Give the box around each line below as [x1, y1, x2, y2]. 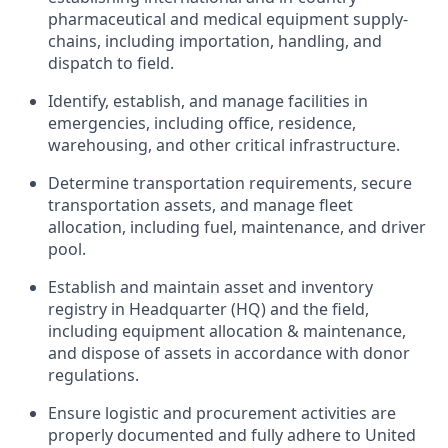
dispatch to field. [48, 51, 174, 74]
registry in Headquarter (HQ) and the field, [48, 297, 369, 320]
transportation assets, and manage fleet [48, 193, 353, 216]
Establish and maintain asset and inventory [48, 275, 373, 298]
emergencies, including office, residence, [48, 111, 356, 134]
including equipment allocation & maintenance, [48, 319, 406, 342]
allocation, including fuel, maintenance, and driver [48, 215, 426, 238]
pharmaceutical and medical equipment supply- [48, 7, 408, 30]
